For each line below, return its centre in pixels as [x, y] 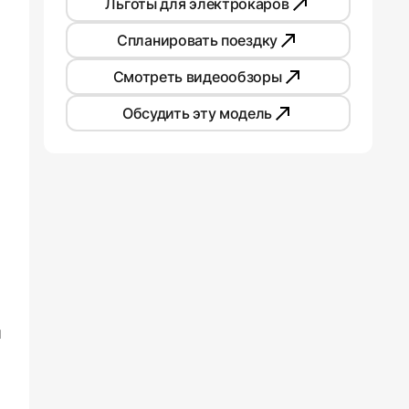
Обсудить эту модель [197, 113]
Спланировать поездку [197, 40]
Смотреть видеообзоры [197, 76]
